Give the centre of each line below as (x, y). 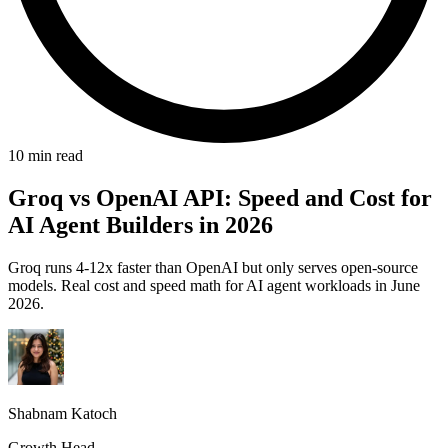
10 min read (45, 156)
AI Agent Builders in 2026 (140, 225)
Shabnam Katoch (62, 413)
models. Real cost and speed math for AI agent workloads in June (214, 285)
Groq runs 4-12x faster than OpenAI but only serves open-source (213, 267)
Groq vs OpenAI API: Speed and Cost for (220, 198)
